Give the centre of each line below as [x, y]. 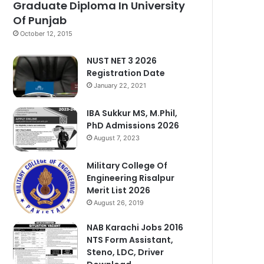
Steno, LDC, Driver [126, 253]
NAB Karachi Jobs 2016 [135, 228]
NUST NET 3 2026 [122, 60]
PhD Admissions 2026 [133, 125]
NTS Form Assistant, [130, 240]
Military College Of [127, 165]
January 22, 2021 [120, 85]
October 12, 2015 [47, 33]
